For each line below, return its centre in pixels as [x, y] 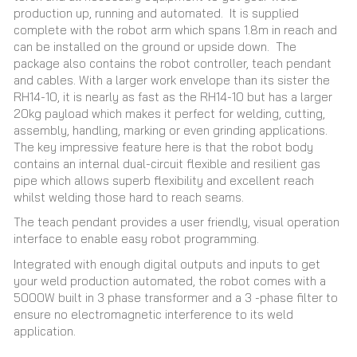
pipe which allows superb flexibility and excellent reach [164, 180]
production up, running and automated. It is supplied [156, 13]
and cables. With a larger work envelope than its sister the [172, 80]
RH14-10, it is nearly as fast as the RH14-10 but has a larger [173, 96]
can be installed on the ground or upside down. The [155, 46]
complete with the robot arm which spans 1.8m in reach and [175, 29]
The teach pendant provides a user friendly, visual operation [177, 222]
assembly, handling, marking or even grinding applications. [171, 130]
